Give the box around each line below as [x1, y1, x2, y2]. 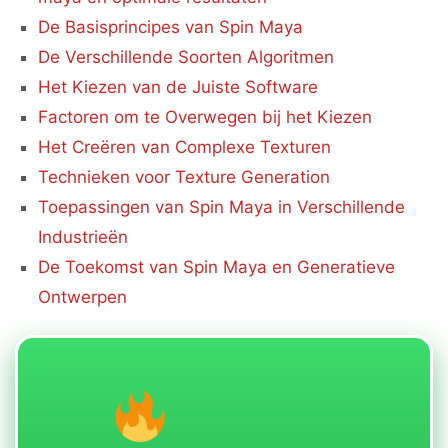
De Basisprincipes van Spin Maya [38, 16, 304, 37]
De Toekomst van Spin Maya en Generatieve [38, 256, 396, 277]
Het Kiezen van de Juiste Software [38, 76, 319, 97]
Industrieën [38, 226, 129, 247]
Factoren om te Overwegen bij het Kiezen [38, 106, 373, 127]
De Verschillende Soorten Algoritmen [38, 46, 335, 67]
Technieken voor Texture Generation [38, 166, 331, 187]
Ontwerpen [38, 286, 128, 307]
